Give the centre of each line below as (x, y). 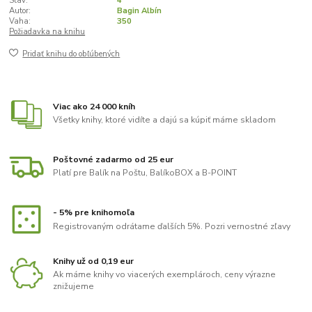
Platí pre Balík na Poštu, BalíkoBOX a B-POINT (145, 173)
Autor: (20, 10)
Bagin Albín (139, 10)
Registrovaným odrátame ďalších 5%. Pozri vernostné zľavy (172, 226)
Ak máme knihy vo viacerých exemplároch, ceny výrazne (165, 275)
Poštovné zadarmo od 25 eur (114, 159)
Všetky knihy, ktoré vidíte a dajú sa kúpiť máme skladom (165, 120)
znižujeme (74, 287)
